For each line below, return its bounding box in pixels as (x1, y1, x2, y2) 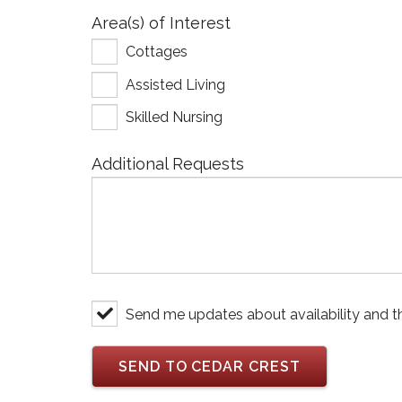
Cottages (126, 43, 188, 61)
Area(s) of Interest (92, 13, 231, 32)
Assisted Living (126, 75, 225, 93)
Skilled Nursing (126, 108, 223, 126)
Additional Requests (92, 154, 244, 174)
